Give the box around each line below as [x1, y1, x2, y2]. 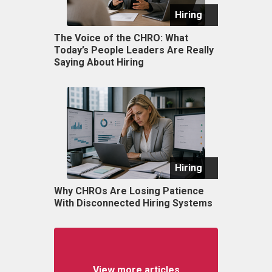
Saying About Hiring [54, 56, 144, 68]
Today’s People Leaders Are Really [54, 44, 214, 56]
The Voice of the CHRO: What [54, 32, 188, 44]
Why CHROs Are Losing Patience [54, 185, 204, 197]
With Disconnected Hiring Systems [54, 197, 212, 209]
